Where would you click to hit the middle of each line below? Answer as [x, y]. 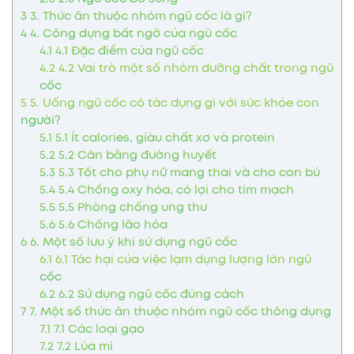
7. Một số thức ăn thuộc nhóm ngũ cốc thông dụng [179, 312]
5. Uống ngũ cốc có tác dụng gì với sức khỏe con [173, 103]
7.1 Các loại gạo [98, 329]
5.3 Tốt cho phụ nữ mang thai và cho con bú [188, 173]
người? [41, 121]
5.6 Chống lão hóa [111, 225]
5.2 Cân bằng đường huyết [136, 155]
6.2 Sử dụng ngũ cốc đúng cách [150, 294]
